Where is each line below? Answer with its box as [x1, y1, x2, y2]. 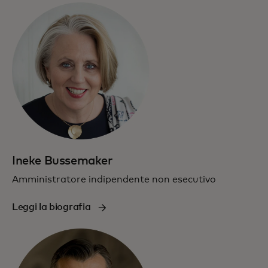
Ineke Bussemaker [12, 155, 113, 167]
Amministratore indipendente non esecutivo [12, 175, 216, 184]
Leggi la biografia [12, 202, 91, 212]
